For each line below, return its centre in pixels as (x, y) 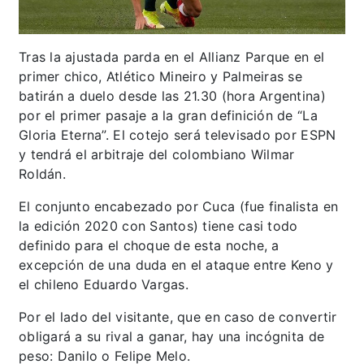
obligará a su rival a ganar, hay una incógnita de (172, 337)
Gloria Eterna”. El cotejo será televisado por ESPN (178, 135)
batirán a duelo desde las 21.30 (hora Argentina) (172, 96)
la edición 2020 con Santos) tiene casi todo (158, 226)
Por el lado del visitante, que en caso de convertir (178, 317)
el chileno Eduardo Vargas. (104, 285)
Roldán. (42, 174)
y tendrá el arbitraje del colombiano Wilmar (157, 155)
